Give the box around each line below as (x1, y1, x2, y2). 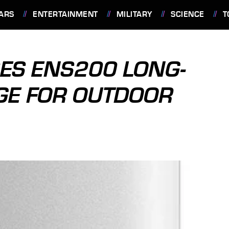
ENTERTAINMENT (33, 10, 98, 19)
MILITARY (116, 10, 152, 19)
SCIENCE (171, 10, 204, 19)
